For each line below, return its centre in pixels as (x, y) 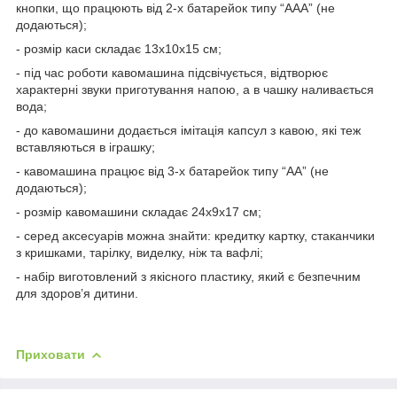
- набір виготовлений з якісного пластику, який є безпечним (188, 276)
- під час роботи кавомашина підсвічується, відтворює (172, 72)
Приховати (51, 354)
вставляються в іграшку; (86, 147)
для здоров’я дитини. (77, 293)
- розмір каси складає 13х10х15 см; (119, 48)
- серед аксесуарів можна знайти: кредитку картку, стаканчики (195, 235)
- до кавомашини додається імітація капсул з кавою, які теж (188, 130)
